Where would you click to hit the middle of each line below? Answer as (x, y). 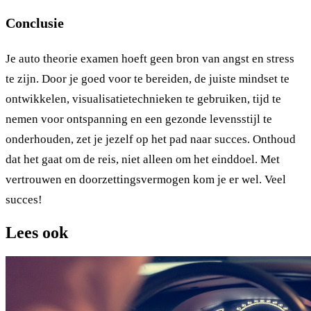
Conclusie (35, 23)
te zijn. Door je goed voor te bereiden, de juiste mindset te (148, 78)
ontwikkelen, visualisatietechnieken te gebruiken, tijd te (143, 99)
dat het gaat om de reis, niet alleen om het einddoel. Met (143, 159)
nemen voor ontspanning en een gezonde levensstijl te (139, 119)
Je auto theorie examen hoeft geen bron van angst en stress (150, 58)
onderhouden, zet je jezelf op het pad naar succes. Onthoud (151, 139)
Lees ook (37, 232)
